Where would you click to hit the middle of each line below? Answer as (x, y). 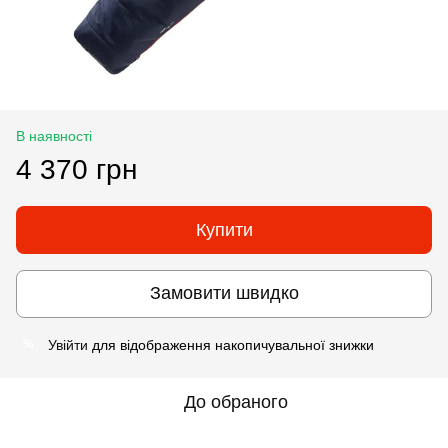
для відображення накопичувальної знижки (231, 344)
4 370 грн (76, 169)
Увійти (68, 344)
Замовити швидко (224, 293)
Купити (224, 229)
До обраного (236, 401)
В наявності (54, 135)
